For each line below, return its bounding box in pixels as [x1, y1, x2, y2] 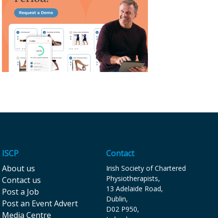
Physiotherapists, [106, 174, 160, 183]
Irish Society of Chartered [106, 163, 186, 173]
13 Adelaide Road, [106, 184, 163, 194]
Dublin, [106, 194, 128, 204]
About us [2, 163, 36, 174]
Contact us [2, 175, 41, 186]
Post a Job [2, 186, 39, 198]
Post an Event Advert [2, 198, 78, 209]
